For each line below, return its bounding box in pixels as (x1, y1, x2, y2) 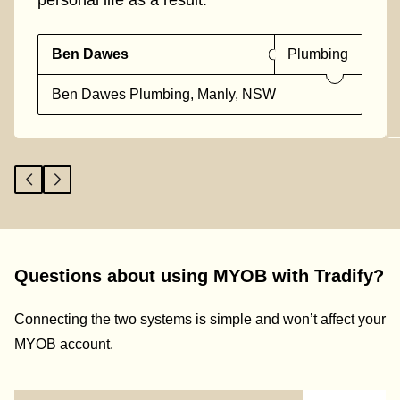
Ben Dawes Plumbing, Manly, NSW (52, 87, 276, 103)
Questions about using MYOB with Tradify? (14, 266, 384, 287)
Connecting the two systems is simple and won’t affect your (14, 311, 386, 327)
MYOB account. (14, 336, 113, 352)
